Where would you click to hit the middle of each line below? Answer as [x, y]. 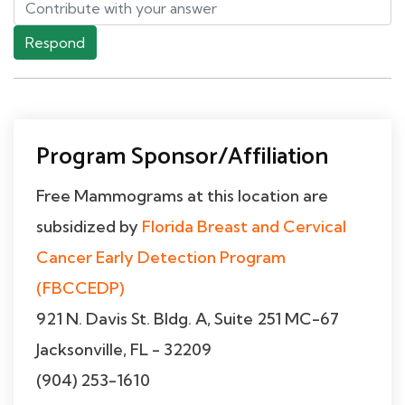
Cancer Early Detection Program [161, 258]
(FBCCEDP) [80, 288]
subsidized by [89, 227]
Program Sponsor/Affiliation [182, 157]
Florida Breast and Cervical [244, 227]
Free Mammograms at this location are [182, 196]
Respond [55, 43]
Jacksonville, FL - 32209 [124, 350]
